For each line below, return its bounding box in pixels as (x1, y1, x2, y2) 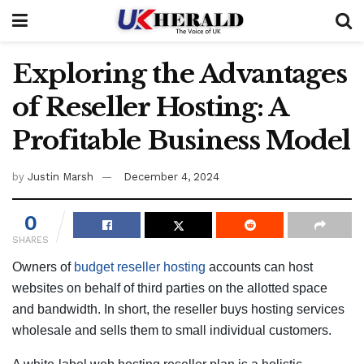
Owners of (12, 259, 74, 274)
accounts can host (206, 259, 313, 274)
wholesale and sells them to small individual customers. (12, 323, 331, 337)
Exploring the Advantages (12, 58, 347, 90)
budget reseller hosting (74, 259, 206, 274)
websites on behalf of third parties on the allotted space (12, 280, 327, 295)
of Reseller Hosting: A (12, 91, 288, 123)
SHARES (12, 234, 49, 245)
